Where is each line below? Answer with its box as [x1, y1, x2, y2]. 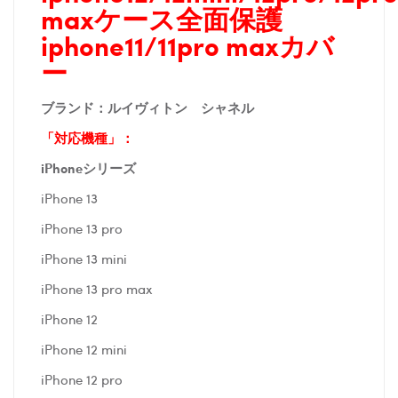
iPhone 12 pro [41, 369, 123, 389]
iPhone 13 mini [41, 248, 127, 268]
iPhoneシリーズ [41, 157, 136, 178]
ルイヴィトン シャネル [107, 97, 254, 117]
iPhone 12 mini [41, 338, 131, 359]
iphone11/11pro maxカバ [41, 25, 334, 65]
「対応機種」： [41, 127, 134, 147]
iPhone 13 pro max [41, 278, 153, 298]
